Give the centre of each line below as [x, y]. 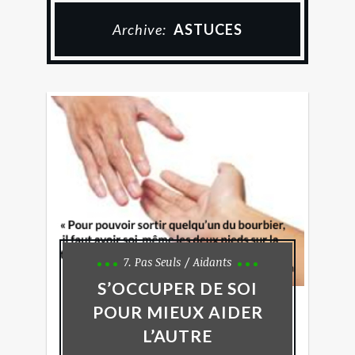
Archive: [141, 29]
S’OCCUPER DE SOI [177, 288]
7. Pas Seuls [152, 262]
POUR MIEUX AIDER [177, 312]
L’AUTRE [177, 336]
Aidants [212, 262]
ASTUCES [208, 29]
